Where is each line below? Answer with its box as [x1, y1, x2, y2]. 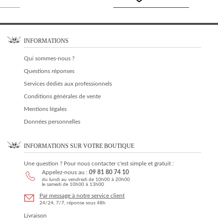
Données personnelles [24, 119, 80, 125]
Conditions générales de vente [24, 93, 101, 99]
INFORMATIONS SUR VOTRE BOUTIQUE [24, 143, 134, 149]
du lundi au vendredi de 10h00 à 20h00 [42, 177, 130, 182]
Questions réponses [24, 68, 74, 74]
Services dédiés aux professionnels [24, 81, 112, 87]
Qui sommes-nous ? [24, 55, 74, 61]
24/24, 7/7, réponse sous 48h [39, 200, 106, 205]
